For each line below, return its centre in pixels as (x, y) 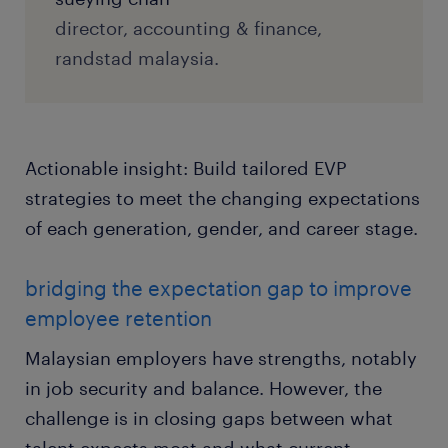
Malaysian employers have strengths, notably (221, 358)
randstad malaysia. (137, 58)
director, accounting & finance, (188, 28)
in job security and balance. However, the (203, 388)
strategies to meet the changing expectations (222, 198)
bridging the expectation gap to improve (218, 288)
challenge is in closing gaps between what (209, 418)
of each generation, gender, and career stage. (221, 228)
